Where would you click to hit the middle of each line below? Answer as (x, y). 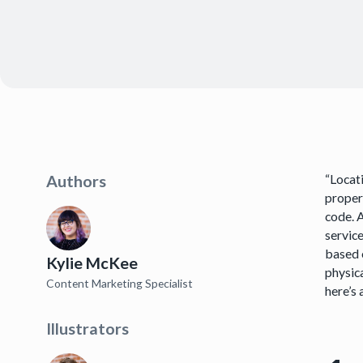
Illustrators (87, 329)
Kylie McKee (92, 263)
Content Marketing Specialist (119, 283)
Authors (76, 181)
